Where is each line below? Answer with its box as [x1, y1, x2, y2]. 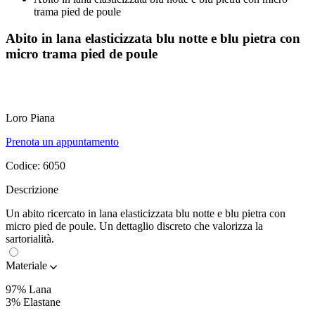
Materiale [6, 259, 47, 272]
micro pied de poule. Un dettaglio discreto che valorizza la [6, 220, 263, 233]
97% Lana [6, 283, 51, 296]
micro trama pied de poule [6, 46, 157, 62]
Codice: [6, 160, 43, 172]
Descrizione [6, 184, 58, 196]
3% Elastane [6, 296, 60, 309]
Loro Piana [6, 112, 55, 124]
